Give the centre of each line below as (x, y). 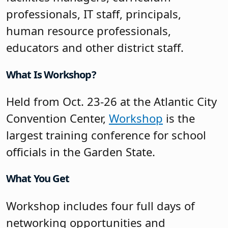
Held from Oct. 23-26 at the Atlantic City (111, 101)
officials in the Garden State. (81, 152)
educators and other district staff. (95, 48)
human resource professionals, (89, 31)
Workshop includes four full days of (101, 205)
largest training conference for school (106, 135)
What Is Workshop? (51, 74)
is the (179, 118)
